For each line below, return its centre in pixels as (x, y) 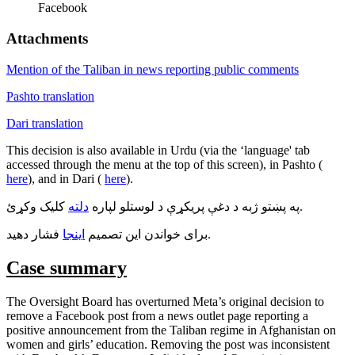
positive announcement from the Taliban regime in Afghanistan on (171, 330)
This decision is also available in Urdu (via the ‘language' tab (158, 150)
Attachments (47, 39)
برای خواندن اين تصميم (146, 234)
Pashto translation (50, 96)
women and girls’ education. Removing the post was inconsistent (168, 344)
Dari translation (45, 123)
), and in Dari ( (66, 178)
